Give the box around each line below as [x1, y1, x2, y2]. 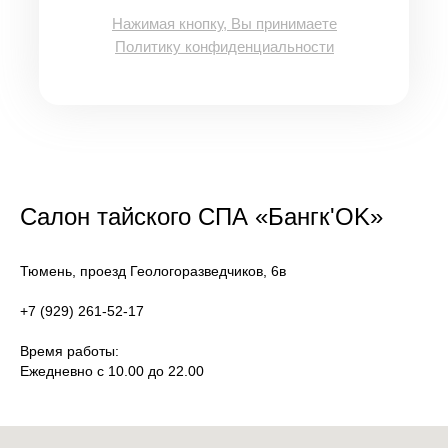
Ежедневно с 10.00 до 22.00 [20, 363, 204, 379]
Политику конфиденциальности [115, 38, 334, 55]
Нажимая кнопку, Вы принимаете [112, 15, 337, 32]
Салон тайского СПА [20, 203, 248, 230]
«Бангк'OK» [255, 203, 383, 230]
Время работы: [20, 343, 119, 359]
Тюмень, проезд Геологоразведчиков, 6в [20, 263, 286, 279]
